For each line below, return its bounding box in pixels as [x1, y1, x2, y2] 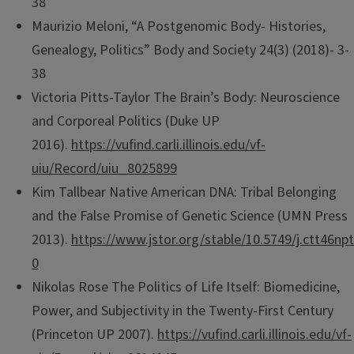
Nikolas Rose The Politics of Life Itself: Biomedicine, [32, 277, 340, 298]
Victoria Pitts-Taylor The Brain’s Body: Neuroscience [32, 88, 340, 108]
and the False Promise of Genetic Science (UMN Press [32, 206, 348, 227]
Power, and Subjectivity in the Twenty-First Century [32, 301, 333, 322]
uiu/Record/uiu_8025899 [32, 159, 177, 179]
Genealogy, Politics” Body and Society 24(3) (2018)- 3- [32, 40, 349, 61]
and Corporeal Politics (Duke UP [32, 111, 220, 132]
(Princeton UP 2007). [32, 325, 157, 345]
